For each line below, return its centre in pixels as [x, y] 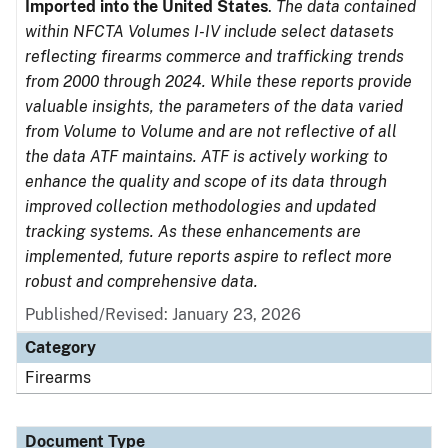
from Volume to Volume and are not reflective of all [211, 131]
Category [60, 347]
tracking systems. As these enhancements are [193, 231]
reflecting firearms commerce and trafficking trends [214, 56]
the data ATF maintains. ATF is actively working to [206, 156]
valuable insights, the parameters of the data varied [214, 106]
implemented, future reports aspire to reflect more [208, 256]
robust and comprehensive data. [141, 281]
